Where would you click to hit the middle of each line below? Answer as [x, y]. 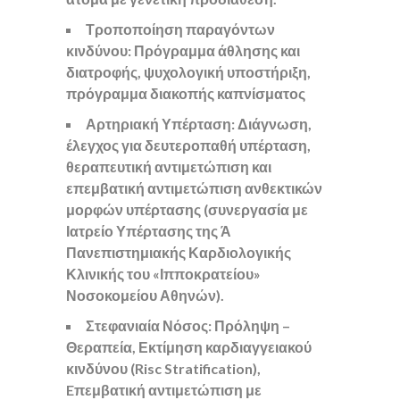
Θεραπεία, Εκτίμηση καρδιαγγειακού [189, 347]
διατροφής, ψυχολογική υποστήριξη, [188, 72]
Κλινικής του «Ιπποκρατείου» [163, 274]
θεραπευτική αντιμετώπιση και [169, 167]
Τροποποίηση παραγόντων [180, 29]
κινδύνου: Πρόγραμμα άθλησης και [183, 50]
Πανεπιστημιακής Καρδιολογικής [179, 252]
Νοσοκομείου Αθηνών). [145, 295]
